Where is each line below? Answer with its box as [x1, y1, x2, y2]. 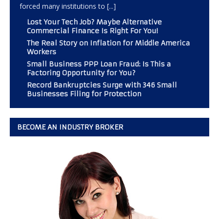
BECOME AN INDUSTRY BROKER [17, 123, 123, 132]
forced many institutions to [20, 1, 107, 11]
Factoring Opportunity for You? [27, 68, 135, 78]
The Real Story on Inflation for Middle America [27, 39, 190, 48]
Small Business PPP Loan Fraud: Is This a [27, 60, 171, 69]
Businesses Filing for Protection [27, 89, 141, 99]
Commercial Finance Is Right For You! [27, 26, 158, 36]
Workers [27, 47, 56, 57]
